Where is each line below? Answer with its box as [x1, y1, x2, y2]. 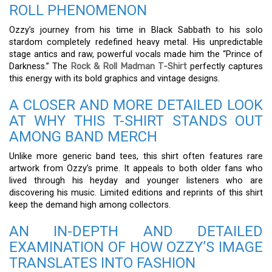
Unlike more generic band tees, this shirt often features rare [9, 151, 263, 162]
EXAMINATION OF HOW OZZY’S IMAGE [9, 239, 263, 256]
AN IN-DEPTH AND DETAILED [9, 223, 263, 240]
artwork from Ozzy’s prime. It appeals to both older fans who [9, 163, 263, 174]
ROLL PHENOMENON [9, 2, 147, 19]
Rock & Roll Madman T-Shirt [70, 61, 187, 72]
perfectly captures [187, 61, 263, 72]
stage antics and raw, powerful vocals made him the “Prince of [9, 49, 263, 60]
